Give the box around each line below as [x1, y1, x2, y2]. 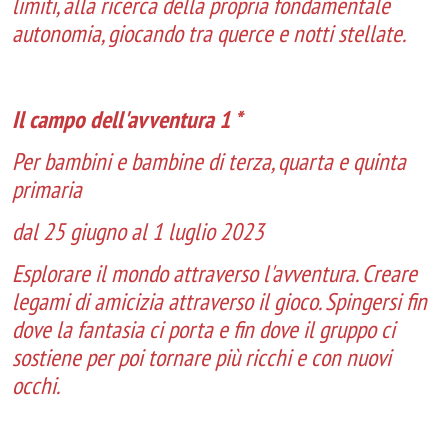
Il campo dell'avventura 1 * [12, 104, 242, 135]
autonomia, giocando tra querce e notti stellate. [12, 18, 406, 49]
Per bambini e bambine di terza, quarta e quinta [12, 146, 406, 177]
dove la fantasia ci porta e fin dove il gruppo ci [12, 314, 395, 345]
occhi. [12, 370, 60, 401]
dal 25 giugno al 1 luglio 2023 [12, 216, 264, 247]
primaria [12, 174, 82, 205]
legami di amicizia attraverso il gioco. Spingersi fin [12, 286, 427, 317]
